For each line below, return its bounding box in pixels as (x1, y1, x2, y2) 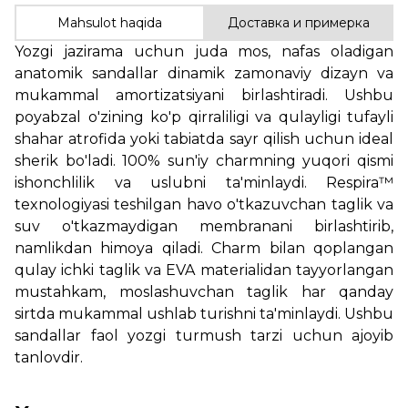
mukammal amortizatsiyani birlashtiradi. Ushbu (15, 86, 393, 104)
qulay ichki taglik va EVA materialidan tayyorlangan (15, 260, 393, 279)
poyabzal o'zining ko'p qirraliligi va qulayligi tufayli (15, 107, 393, 126)
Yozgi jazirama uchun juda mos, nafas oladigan (15, 42, 393, 60)
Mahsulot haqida (57, 14, 162, 31)
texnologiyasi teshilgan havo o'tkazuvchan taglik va (15, 195, 393, 213)
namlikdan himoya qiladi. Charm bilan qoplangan (15, 239, 393, 257)
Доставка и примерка (227, 14, 370, 31)
